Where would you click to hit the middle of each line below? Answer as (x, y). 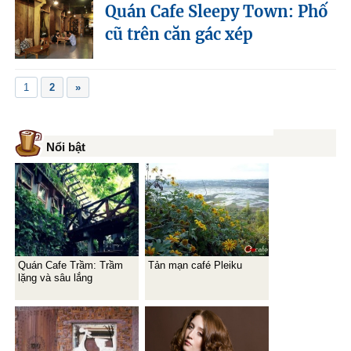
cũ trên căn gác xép (179, 34)
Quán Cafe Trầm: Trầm (71, 265)
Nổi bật (66, 147)
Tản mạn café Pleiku (195, 265)
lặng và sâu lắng (56, 277)
